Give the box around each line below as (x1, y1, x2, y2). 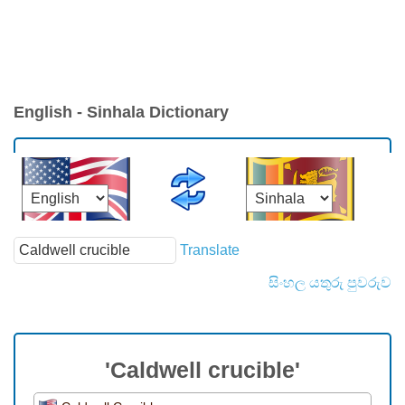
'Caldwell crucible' (105, 357, 300, 383)
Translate (180, 241, 240, 258)
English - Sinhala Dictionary (14, 103, 229, 122)
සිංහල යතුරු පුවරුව (268, 275, 391, 291)
